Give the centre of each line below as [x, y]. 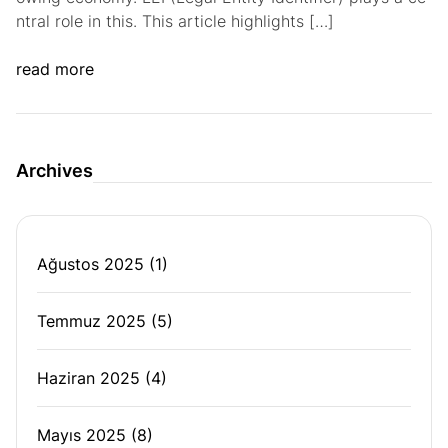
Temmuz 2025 [91, 321]
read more [55, 69]
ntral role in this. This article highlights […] [175, 21]
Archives [54, 170]
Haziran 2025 [88, 378]
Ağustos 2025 [90, 264]
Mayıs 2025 [81, 435]
